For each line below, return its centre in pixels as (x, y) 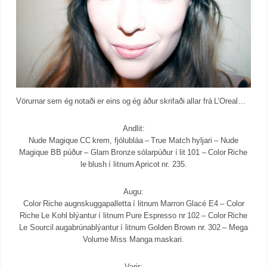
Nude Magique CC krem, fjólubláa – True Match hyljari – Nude (133, 140)
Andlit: (133, 128)
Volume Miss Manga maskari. (133, 239)
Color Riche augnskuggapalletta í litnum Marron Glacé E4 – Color (133, 203)
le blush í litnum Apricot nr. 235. (133, 164)
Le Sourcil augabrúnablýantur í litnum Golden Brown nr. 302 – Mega (133, 227)
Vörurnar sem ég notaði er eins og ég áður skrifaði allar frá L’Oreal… (131, 101)
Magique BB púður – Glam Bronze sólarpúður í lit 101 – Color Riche (133, 152)
